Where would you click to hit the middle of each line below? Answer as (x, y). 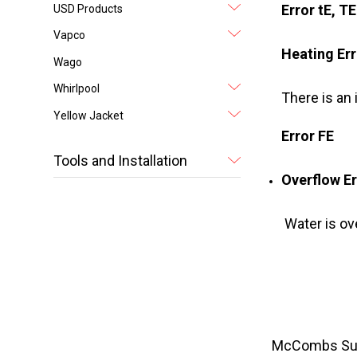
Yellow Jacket (89, 115)
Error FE (307, 136)
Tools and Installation (121, 160)
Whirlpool (77, 89)
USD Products (88, 9)
